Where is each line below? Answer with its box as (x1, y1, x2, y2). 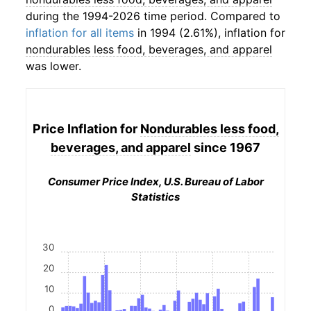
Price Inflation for (32, 121, 140, 136)
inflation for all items (26, 26, 134, 40)
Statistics (131, 190, 180, 203)
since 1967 (191, 140, 260, 155)
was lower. (26, 59, 81, 73)
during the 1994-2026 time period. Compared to (26, 9, 280, 23)
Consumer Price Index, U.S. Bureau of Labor (47, 175, 264, 188)
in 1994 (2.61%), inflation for (134, 26, 285, 40)
